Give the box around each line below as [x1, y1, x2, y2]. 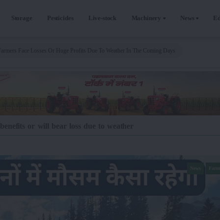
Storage [11, 14, 32, 22]
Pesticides [47, 14, 74, 22]
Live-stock [88, 14, 117, 22]
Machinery [131, 14, 162, 22]
